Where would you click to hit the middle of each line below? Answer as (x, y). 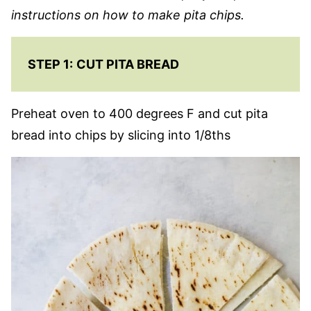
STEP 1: (50, 65)
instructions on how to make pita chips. (128, 15)
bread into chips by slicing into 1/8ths (121, 135)
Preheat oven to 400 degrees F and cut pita (140, 114)
